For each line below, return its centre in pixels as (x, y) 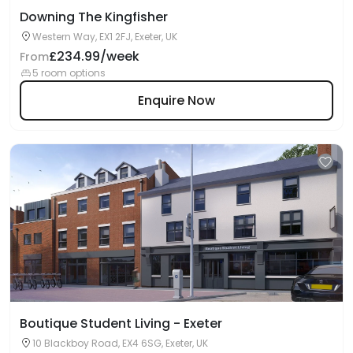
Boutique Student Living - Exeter (121, 323)
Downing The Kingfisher (94, 17)
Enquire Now (176, 100)
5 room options (69, 73)
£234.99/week (94, 56)
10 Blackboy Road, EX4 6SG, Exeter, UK (120, 343)
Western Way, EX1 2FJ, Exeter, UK (105, 37)
